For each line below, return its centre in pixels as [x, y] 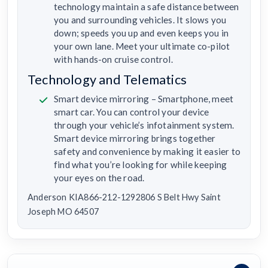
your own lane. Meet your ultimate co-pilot [142, 46]
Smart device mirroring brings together [135, 138]
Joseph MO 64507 [63, 212]
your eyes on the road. [99, 178]
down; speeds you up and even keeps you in [141, 33]
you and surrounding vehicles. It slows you [140, 20]
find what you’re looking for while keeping [141, 165]
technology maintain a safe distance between [147, 7]
